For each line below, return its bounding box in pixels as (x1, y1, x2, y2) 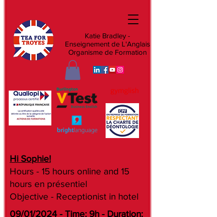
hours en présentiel (10, 178, 87, 189)
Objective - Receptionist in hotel (10, 191, 139, 201)
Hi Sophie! (10, 153, 51, 164)
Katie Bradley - (84, 31, 130, 40)
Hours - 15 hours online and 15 (10, 166, 129, 176)
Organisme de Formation (68, 48, 147, 56)
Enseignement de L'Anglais (64, 40, 150, 48)
